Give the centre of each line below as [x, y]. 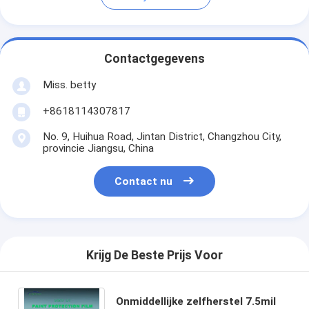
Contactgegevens [154, 59]
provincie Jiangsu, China [98, 148]
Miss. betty [69, 84]
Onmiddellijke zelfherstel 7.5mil [196, 301]
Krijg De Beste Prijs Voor [154, 256]
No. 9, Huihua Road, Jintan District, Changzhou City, [162, 136]
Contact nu [144, 182]
